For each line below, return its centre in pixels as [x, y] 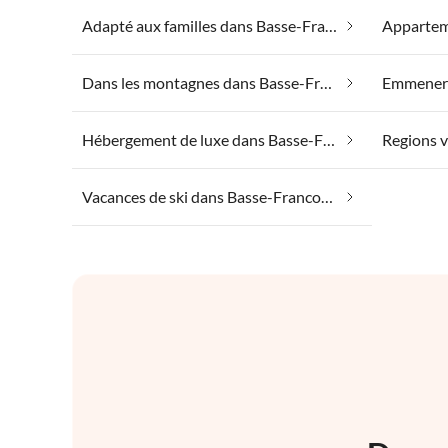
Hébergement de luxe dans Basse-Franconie [329, 140]
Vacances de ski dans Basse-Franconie [327, 197]
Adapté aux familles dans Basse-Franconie [331, 26]
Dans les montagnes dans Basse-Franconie [326, 83]
